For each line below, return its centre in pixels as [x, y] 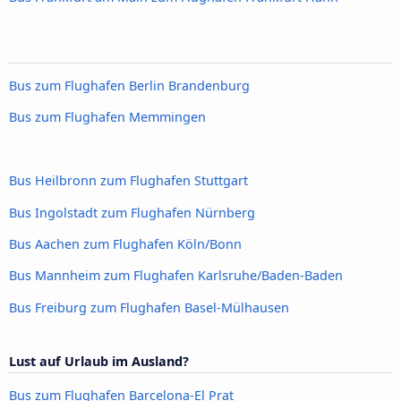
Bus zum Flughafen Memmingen [107, 117]
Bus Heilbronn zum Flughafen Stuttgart [128, 181]
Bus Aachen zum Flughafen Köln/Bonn [125, 244]
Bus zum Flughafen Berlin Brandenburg [129, 86]
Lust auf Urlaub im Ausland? [99, 362]
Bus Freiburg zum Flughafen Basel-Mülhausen [149, 307]
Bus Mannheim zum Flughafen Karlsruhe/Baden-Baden [176, 276]
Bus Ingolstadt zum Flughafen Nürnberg [132, 212]
